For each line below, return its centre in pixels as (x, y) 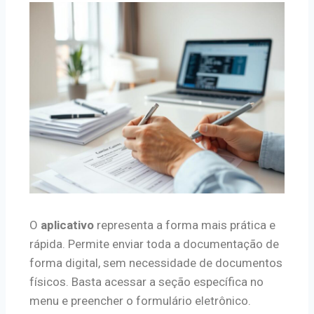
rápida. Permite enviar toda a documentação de (154, 244)
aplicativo (67, 225)
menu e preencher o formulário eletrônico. (140, 300)
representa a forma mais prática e (185, 225)
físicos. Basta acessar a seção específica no (146, 281)
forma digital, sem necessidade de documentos (156, 262)
